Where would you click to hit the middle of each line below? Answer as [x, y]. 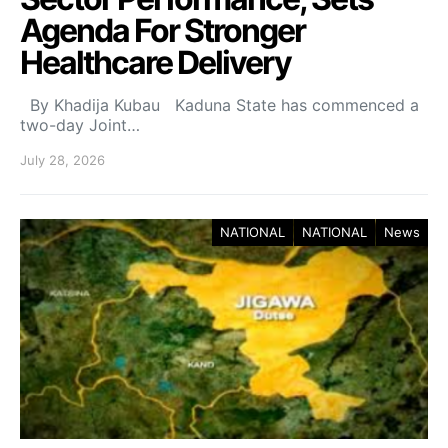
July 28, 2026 [62, 159]
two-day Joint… [80, 124]
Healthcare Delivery [155, 62]
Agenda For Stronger [162, 30]
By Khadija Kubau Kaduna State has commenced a [219, 104]
